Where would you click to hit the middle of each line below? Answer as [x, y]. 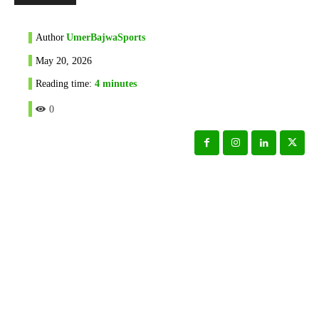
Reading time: [65, 84]
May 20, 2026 [64, 61]
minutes [118, 84]
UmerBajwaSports [106, 37]
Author [50, 37]
